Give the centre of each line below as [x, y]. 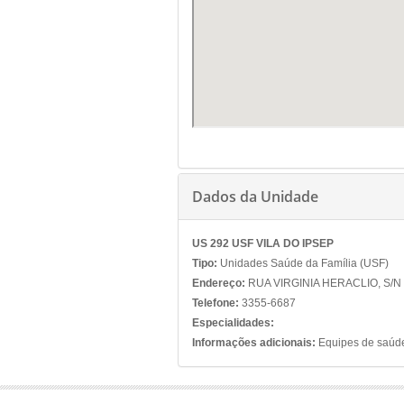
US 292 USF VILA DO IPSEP [263, 243]
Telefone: [216, 303]
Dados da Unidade [255, 197]
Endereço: [219, 283]
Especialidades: [233, 323]
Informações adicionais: [254, 343]
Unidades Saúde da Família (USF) [303, 263]
